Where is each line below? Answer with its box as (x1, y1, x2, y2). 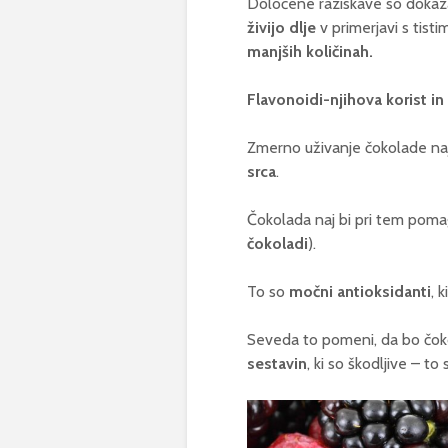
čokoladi (247, 234, 308, 254)
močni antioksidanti (289, 282, 431, 302)
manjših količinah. (247, 42, 373, 62)
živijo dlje (247, 18, 316, 38)
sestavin (247, 354, 307, 374)
